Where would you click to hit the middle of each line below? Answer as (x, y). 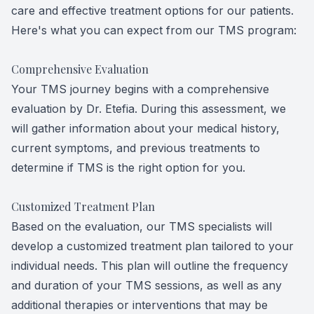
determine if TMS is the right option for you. (128, 168)
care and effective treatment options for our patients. (152, 11)
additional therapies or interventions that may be (139, 305)
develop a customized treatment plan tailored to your (152, 246)
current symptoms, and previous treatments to (136, 148)
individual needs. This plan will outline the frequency (150, 266)
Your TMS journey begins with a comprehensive (140, 89)
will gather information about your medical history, (145, 128)
